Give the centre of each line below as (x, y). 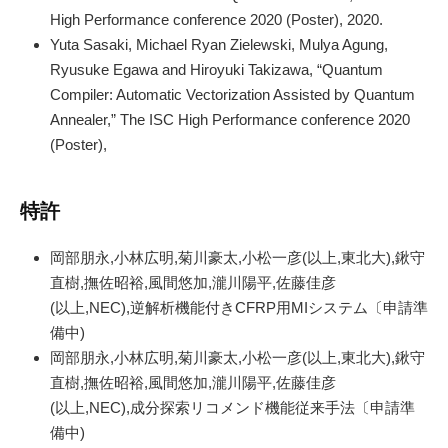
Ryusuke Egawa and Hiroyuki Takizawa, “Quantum (216, 69)
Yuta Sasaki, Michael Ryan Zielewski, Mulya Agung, (219, 44)
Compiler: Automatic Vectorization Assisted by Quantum (232, 94)
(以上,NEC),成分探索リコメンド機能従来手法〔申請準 (232, 408)
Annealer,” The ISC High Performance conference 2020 (230, 119)
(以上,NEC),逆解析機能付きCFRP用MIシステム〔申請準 (239, 308)
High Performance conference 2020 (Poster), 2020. (216, 19)
